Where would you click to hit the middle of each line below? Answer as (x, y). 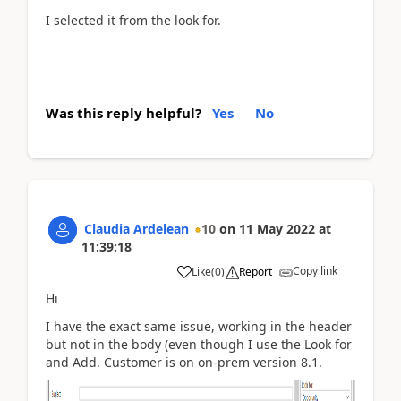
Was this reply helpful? (124, 113)
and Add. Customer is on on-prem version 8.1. (184, 362)
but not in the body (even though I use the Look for (199, 344)
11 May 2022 (277, 229)
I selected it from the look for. (133, 20)
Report (256, 272)
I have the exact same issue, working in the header (199, 326)
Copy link (315, 271)
